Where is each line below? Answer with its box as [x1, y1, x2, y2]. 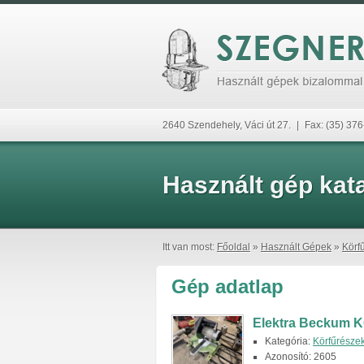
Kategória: [265, 336, 313, 347]
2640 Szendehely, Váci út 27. [162, 119, 293, 131]
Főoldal [217, 241, 250, 253]
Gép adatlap [171, 275, 284, 297]
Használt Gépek [261, 241, 331, 253]
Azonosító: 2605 [265, 351, 336, 362]
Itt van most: [162, 241, 217, 253]
